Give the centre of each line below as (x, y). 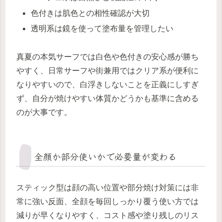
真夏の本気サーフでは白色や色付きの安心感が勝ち (108, 56)
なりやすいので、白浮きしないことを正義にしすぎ (108, 84)
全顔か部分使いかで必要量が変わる (106, 156)
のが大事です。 (44, 112)
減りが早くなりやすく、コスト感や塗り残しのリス (108, 215)
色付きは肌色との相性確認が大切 (90, 13)
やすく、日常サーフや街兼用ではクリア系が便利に (108, 70)
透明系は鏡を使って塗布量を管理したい (102, 28)
